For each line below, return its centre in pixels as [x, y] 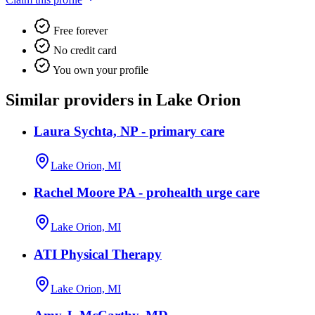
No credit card [84, 51]
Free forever [79, 31]
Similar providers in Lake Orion [123, 100]
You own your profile [99, 70]
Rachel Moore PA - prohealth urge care [147, 193]
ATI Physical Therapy [98, 254]
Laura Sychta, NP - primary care [129, 131]
